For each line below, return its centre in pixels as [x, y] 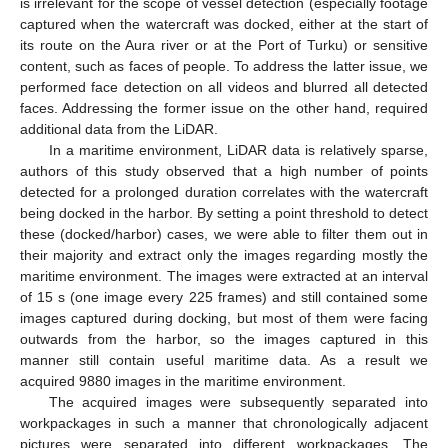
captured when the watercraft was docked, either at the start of [224, 23]
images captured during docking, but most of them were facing [224, 317]
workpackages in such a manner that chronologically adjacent [224, 422]
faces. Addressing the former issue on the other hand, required [224, 107]
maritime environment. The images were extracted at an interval [224, 275]
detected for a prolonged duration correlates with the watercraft [224, 191]
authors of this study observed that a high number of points [224, 170]
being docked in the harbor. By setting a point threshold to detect [224, 212]
